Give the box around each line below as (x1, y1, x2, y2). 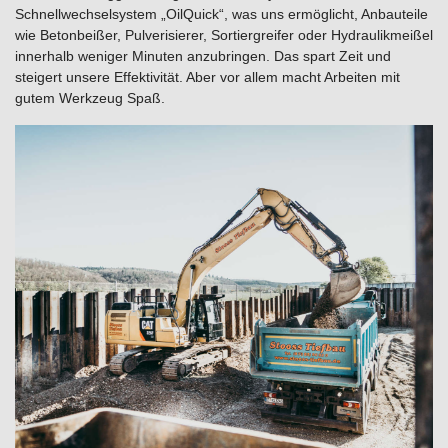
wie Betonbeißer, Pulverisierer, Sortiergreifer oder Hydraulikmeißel (15, 27, 433, 43)
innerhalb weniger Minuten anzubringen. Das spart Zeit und (15, 48, 391, 64)
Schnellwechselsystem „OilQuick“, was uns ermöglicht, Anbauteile (15, 6, 428, 22)
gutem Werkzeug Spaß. (15, 90, 165, 106)
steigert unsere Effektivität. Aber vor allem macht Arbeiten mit (15, 69, 400, 85)
